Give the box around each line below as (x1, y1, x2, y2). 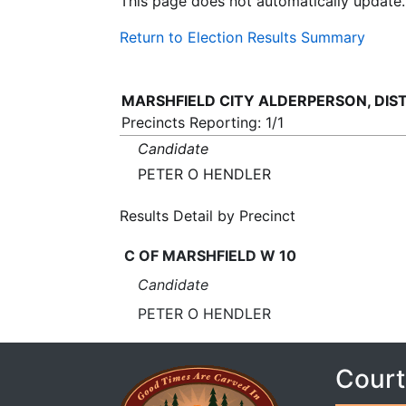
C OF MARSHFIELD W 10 (123, 246, 296, 265)
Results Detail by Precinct (120, 207, 295, 225)
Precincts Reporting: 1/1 (121, 113, 284, 131)
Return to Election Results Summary (120, 28, 365, 46)
